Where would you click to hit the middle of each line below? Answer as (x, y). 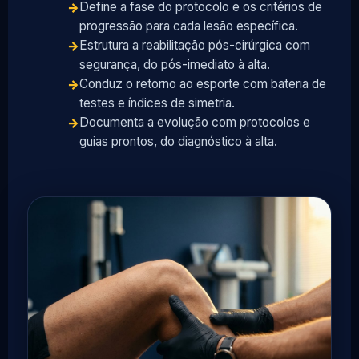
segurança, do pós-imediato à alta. (175, 64)
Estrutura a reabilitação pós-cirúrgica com (195, 45)
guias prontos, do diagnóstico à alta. (178, 141)
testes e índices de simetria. (157, 103)
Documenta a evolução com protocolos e (195, 122)
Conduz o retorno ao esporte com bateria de (203, 83)
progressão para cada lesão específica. (189, 26)
